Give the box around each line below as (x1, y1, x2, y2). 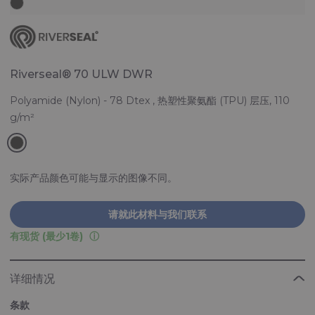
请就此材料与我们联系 (108, 207, 207, 221)
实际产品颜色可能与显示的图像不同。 (10, 171, 177, 184)
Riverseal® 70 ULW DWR (10, 67, 153, 81)
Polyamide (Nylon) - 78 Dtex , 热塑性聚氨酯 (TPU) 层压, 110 (10, 94, 290, 107)
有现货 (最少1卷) (10, 230, 83, 243)
